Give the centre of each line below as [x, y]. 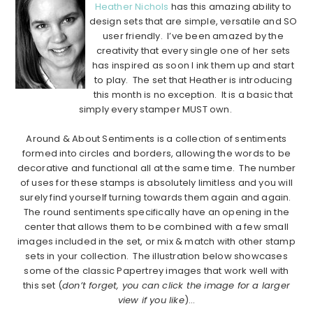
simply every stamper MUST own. [156, 110]
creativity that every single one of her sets [193, 51]
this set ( [42, 286]
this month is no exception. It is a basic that [193, 95]
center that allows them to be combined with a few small [156, 227]
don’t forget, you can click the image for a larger [176, 286]
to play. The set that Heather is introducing [193, 80]
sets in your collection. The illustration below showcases [156, 256]
